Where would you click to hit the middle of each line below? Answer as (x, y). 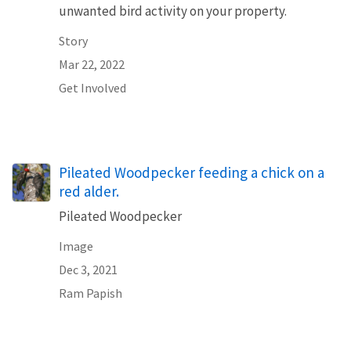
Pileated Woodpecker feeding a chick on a (192, 172)
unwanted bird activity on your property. (173, 11)
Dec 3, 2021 (88, 269)
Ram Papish (90, 293)
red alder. (89, 191)
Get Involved (92, 87)
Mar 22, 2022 (92, 64)
